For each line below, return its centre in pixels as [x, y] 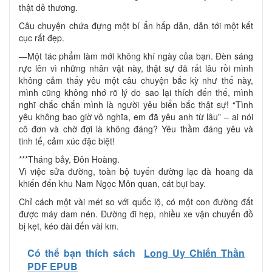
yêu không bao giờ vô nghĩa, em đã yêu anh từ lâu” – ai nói [136, 117]
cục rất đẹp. [42, 38]
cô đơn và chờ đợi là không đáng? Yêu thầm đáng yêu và [136, 129]
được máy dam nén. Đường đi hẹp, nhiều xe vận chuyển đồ [136, 214]
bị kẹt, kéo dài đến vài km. [69, 226]
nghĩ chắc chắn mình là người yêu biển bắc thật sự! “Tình [136, 105]
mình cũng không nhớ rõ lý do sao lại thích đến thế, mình [136, 93]
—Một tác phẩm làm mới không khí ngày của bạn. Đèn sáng [136, 56]
